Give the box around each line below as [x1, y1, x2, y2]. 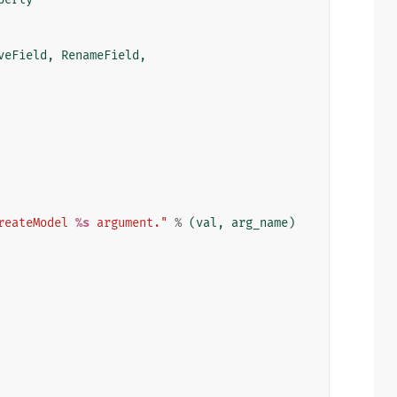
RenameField [61, 47, 139, 63]
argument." [90, 214, 167, 230]
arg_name [231, 214, 288, 230]
